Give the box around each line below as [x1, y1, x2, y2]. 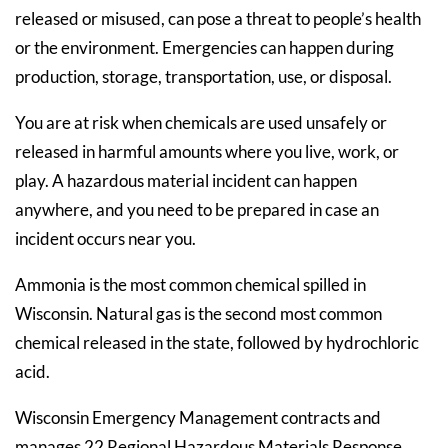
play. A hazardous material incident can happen [15, 170, 357, 191]
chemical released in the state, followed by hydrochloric [15, 332, 419, 353]
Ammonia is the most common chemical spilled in [15, 274, 366, 295]
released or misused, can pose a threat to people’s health [15, 8, 421, 29]
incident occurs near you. [15, 228, 196, 249]
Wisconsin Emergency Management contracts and [15, 407, 381, 428]
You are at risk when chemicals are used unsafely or [15, 112, 387, 133]
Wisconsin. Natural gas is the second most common [15, 303, 382, 324]
